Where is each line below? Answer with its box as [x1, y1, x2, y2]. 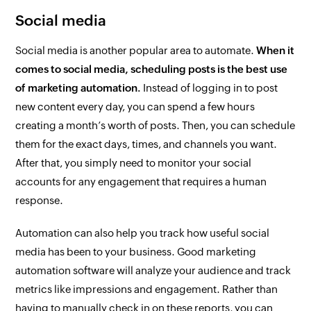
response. [15, 194, 64, 206]
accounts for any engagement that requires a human [15, 176, 267, 187]
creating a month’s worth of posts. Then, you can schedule [15, 119, 296, 131]
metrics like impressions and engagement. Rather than [15, 283, 278, 295]
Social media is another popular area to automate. [15, 44, 257, 56]
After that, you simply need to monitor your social [15, 157, 252, 169]
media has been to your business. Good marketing [15, 246, 257, 258]
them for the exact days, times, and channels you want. [15, 138, 278, 150]
